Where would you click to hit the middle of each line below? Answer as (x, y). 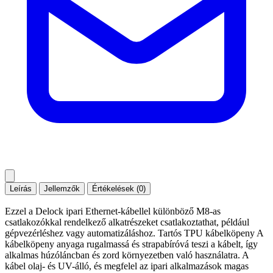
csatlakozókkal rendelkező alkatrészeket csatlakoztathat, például (127, 222)
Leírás (21, 188)
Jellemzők (62, 188)
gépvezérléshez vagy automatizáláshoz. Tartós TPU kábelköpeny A (134, 233)
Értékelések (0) (119, 188)
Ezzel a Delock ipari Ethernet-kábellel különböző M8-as (113, 211)
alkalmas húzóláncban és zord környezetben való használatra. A (127, 255)
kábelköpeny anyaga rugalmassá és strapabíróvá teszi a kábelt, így (131, 244)
